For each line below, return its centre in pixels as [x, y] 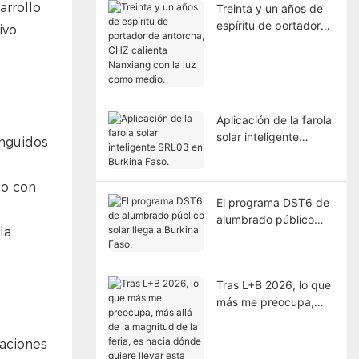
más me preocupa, [265, 301]
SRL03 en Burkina [263, 153]
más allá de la [252, 318]
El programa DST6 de [272, 202]
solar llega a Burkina [268, 236]
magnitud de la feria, [270, 335]
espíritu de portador [268, 25]
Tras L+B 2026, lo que [273, 284]
